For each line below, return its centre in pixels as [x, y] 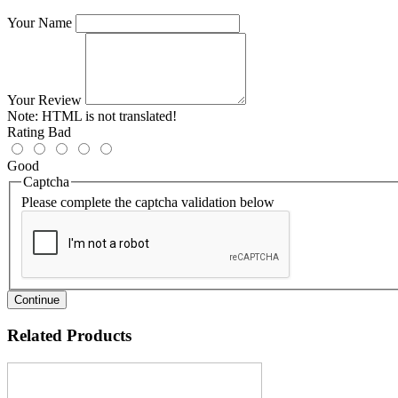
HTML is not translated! [107, 115]
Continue [37, 300]
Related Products [69, 335]
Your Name [40, 22]
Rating [26, 131]
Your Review [44, 99]
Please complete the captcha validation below [148, 203]
